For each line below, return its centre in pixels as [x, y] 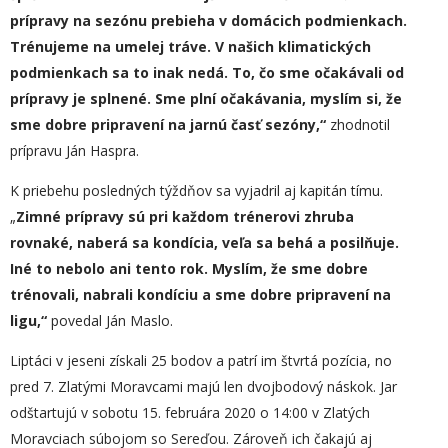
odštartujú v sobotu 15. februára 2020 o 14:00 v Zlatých [190, 412]
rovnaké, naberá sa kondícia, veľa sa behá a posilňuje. [204, 242]
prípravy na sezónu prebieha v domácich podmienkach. [208, 20]
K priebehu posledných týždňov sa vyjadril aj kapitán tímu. [196, 190]
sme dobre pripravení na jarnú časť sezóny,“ [170, 124]
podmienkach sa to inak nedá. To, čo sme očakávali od [207, 72]
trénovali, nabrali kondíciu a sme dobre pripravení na [200, 294]
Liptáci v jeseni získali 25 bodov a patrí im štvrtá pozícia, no [201, 360]
